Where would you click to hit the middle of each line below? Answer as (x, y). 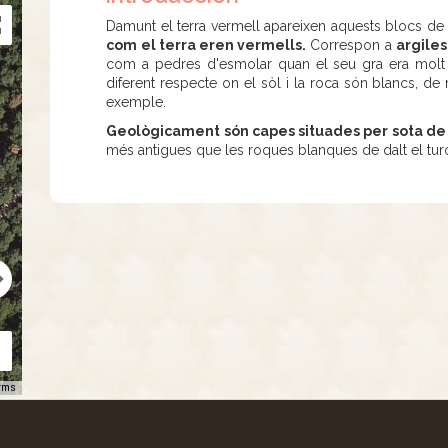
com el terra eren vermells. (206, 45)
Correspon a (351, 45)
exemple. (136, 102)
